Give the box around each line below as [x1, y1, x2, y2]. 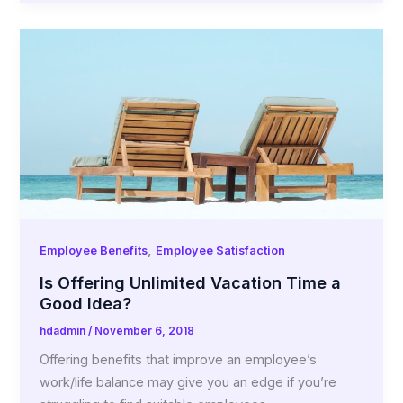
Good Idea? [40, 292, 132, 313]
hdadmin [40, 324, 89, 337]
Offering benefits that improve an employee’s [40, 352, 318, 369]
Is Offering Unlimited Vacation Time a [40, 272, 342, 292]
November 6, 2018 [94, 324, 195, 337]
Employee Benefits [40, 243, 148, 257]
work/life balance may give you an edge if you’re [40, 374, 337, 391]
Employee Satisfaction [156, 243, 286, 257]
